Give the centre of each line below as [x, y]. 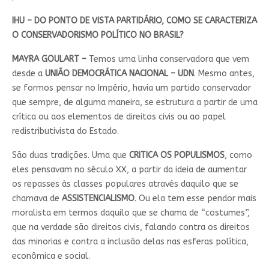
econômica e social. [51, 256]
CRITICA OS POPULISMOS [175, 155]
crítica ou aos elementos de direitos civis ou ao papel [119, 117]
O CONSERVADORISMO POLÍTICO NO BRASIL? [98, 35]
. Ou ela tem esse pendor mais [195, 198]
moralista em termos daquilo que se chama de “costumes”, [131, 213]
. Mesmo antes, [224, 74]
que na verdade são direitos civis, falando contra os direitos [131, 227]
